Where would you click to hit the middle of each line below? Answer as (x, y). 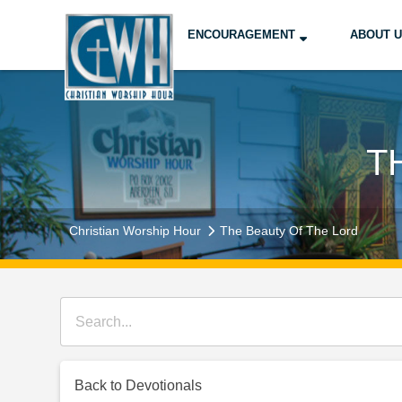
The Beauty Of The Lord (289, 230)
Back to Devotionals (139, 386)
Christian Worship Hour (135, 230)
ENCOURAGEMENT (241, 34)
